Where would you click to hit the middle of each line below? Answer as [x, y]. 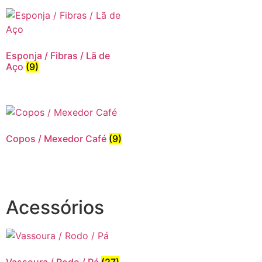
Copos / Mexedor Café [57, 138]
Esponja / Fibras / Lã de [58, 55]
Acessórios [55, 207]
